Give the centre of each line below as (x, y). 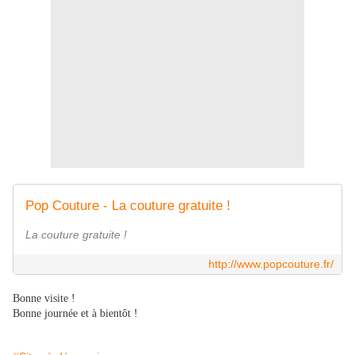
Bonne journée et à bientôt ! (75, 314)
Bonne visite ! (44, 299)
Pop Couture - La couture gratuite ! (128, 206)
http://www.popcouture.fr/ (271, 264)
